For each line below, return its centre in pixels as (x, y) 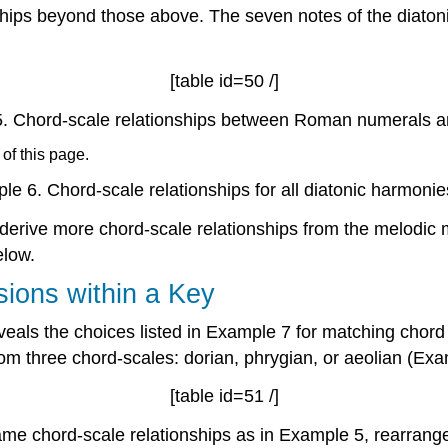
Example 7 (248, 331)
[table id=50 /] (224, 80)
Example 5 (321, 435)
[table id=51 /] (224, 396)
